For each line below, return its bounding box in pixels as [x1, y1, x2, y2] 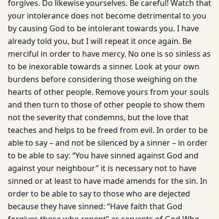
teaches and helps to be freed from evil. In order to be [8, 125, 208, 135]
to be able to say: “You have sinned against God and [8, 150, 198, 161]
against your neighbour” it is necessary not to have [8, 163, 197, 174]
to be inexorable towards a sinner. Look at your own [8, 61, 199, 72]
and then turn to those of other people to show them [8, 99, 205, 110]
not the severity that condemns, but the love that [8, 112, 189, 123]
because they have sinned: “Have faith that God [8, 201, 182, 212]
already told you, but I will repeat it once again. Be [8, 36, 192, 46]
